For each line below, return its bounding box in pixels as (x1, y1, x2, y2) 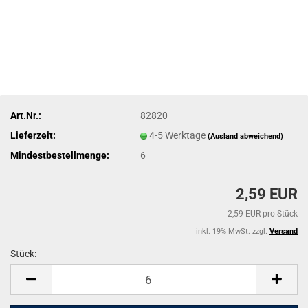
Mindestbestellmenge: (10, 149, 109, 161)
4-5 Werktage (149, 129, 208, 141)
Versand (269, 227, 298, 236)
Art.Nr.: (10, 109, 41, 121)
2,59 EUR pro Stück (228, 209, 298, 219)
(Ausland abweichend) (208, 131, 284, 141)
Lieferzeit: (10, 129, 56, 141)
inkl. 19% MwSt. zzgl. (196, 227, 269, 236)
